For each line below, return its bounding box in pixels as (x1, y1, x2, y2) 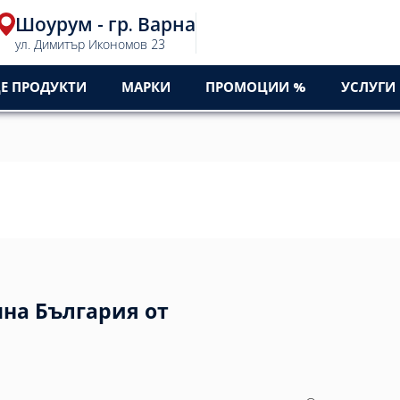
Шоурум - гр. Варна (15, 11, 196, 37)
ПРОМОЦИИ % (205, 78, 306, 96)
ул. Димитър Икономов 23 (15, 35, 165, 53)
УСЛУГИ (341, 78, 396, 96)
